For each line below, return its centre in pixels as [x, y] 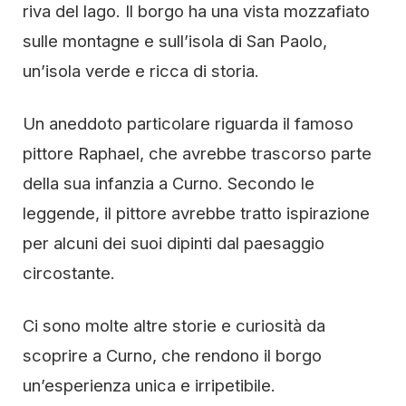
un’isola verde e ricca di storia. [141, 71]
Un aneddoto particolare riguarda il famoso [188, 123]
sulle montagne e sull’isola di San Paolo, [175, 41]
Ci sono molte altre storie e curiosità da [174, 325]
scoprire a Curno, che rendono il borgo [172, 355]
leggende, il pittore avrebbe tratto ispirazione [196, 213]
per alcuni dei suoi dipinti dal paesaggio [174, 243]
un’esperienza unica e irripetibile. [149, 385]
